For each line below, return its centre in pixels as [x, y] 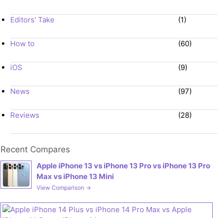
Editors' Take [32, 19]
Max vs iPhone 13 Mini [75, 176]
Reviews [25, 115]
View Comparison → [64, 187]
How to [22, 43]
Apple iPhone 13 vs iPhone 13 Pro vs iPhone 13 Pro [123, 165]
